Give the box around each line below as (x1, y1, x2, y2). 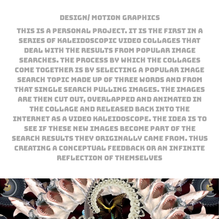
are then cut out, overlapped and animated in (17, 90, 202, 108)
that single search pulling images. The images (14, 81, 205, 98)
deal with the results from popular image (23, 42, 196, 59)
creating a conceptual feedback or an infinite (14, 139, 205, 157)
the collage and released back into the (29, 100, 190, 118)
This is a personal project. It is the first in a (16, 22, 203, 40)
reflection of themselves (57, 149, 162, 167)
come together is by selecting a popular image (15, 61, 204, 79)
